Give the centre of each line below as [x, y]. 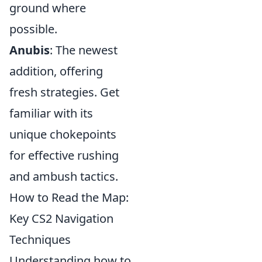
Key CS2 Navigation [61, 218]
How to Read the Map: [69, 197]
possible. [33, 29]
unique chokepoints [63, 134]
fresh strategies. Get [64, 92]
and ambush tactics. [64, 176]
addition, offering [56, 71]
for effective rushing [64, 155]
